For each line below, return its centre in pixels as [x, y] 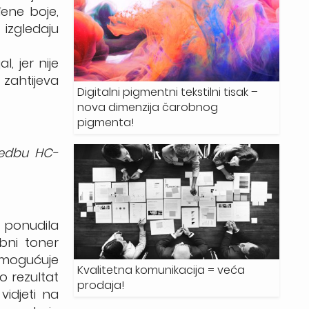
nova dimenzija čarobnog [148, 107]
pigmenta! [106, 122]
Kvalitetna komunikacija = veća [161, 270]
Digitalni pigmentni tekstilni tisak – [168, 92]
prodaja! [101, 286]
